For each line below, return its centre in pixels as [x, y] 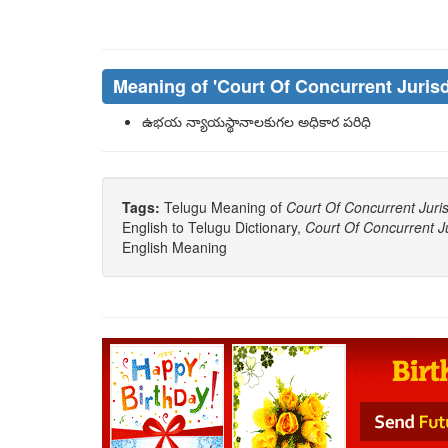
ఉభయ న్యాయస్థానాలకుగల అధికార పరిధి [256, 121]
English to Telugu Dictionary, [213, 227]
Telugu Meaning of [225, 207]
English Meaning [174, 247]
